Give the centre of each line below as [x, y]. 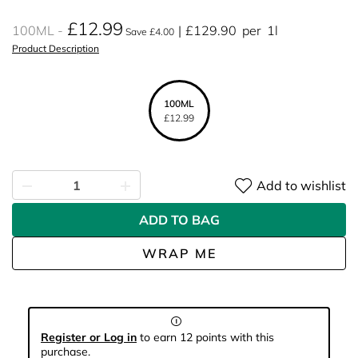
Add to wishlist [301, 185]
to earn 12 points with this [205, 337]
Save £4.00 [149, 32]
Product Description [56, 48]
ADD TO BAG [179, 220]
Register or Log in [89, 337]
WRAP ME [179, 253]
